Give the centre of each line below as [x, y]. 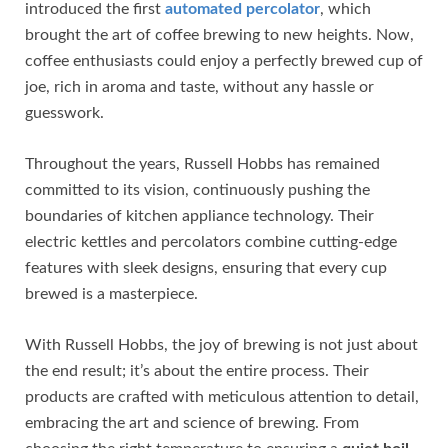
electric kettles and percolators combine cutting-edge [211, 242]
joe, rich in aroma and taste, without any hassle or [199, 87]
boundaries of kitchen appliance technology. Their [199, 216]
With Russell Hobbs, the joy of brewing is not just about [221, 345]
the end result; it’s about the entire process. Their [197, 371]
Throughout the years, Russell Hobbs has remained [202, 164]
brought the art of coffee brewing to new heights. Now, [219, 35]
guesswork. [64, 113]
